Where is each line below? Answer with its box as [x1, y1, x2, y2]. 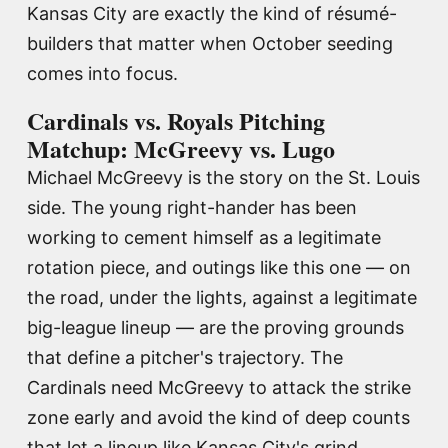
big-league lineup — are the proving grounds [27, 316, 404, 338]
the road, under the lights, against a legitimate [27, 286, 417, 308]
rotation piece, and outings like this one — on [27, 256, 411, 278]
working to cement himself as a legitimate [27, 226, 381, 248]
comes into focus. [27, 62, 178, 84]
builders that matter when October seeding [27, 32, 393, 54]
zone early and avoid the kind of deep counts [27, 406, 410, 428]
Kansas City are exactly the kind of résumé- [27, 2, 397, 24]
